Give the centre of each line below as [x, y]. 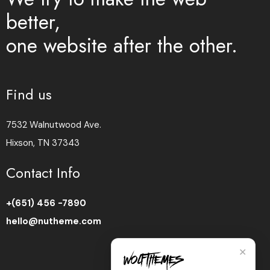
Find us [29, 94]
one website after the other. [122, 45]
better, [33, 22]
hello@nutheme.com [54, 221]
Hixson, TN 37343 [43, 143]
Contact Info [43, 173]
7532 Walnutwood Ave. [54, 124]
